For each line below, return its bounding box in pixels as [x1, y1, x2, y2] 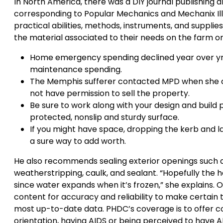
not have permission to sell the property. [30, 88, 190, 99]
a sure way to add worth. [30, 135, 126, 147]
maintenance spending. [30, 64, 122, 75]
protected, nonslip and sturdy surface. [30, 111, 179, 123]
